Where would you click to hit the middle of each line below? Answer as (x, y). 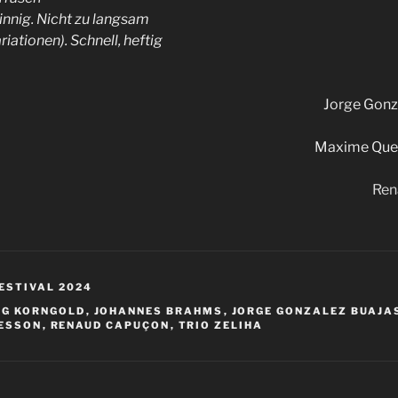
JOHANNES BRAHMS (159, 310)
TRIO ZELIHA (221, 325)
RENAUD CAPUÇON (110, 325)
